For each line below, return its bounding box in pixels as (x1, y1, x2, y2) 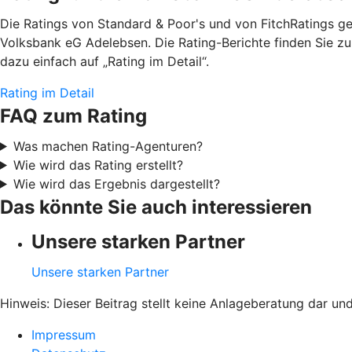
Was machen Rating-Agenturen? (13, 137, 203, 154)
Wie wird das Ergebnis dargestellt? (13, 175, 220, 192)
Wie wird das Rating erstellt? (13, 156, 183, 173)
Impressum (31, 326, 96, 343)
